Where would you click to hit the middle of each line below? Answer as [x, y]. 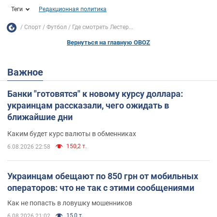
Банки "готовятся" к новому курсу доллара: [95, 93]
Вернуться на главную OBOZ [108, 42]
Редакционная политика [73, 9]
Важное [28, 72]
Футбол [57, 27]
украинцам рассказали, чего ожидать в [88, 105]
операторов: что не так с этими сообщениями [101, 187]
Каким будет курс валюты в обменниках [72, 133]
